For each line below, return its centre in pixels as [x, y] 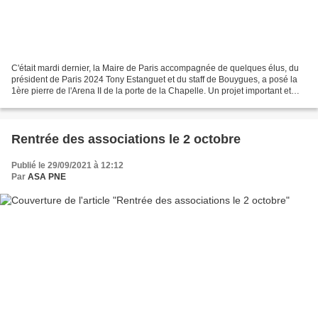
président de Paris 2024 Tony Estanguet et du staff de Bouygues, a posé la [154, 80]
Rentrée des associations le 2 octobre [126, 139]
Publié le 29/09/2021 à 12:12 [67, 166]
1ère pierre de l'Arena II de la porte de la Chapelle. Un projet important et [151, 91]
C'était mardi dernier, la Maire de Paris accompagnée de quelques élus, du [155, 68]
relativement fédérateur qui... [66, 103]
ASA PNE [47, 177]
